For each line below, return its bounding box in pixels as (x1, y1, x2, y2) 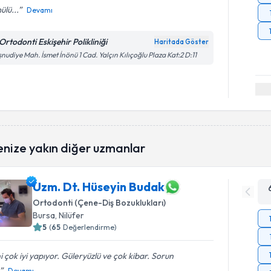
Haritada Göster (154, 38, 209, 46)
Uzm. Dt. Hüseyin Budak (33, 179, 165, 194)
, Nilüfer (55, 209, 85, 221)
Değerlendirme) (63, 222, 117, 232)
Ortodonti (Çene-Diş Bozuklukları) (33, 197, 166, 208)
